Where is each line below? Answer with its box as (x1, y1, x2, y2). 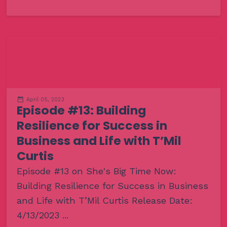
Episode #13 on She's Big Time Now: (16, 165, 176, 176)
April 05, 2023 (26, 96, 64, 103)
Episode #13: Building (16, 101, 146, 119)
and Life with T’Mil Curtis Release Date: (16, 195, 193, 206)
